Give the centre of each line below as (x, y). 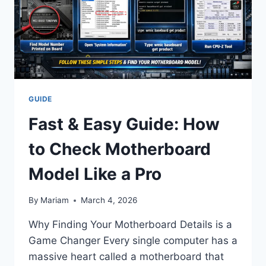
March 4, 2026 (109, 200)
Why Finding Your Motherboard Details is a (130, 225)
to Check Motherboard (120, 149)
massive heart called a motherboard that (126, 257)
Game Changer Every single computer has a (133, 241)
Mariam (55, 200)
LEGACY (97, 22)
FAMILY (95, 9)
